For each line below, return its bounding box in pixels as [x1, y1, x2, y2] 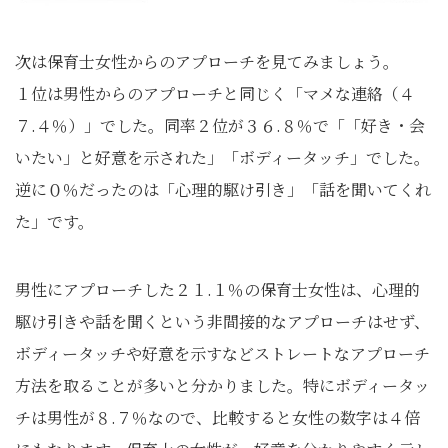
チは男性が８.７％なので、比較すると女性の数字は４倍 [15, 406, 420, 429]
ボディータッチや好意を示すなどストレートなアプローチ [15, 342, 430, 365]
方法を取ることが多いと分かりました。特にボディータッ [15, 374, 430, 397]
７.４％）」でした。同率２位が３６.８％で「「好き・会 [15, 114, 425, 137]
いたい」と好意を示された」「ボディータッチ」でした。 [15, 146, 430, 169]
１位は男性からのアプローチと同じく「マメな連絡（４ [15, 82, 415, 105]
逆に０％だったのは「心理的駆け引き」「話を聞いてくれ [15, 178, 431, 201]
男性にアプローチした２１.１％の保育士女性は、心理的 [15, 278, 420, 301]
